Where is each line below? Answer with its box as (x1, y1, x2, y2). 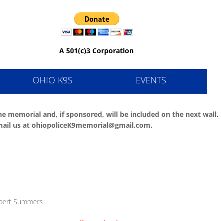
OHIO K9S (32, 74, 73, 86)
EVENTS (136, 74, 166, 86)
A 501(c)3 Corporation (59, 46, 134, 55)
